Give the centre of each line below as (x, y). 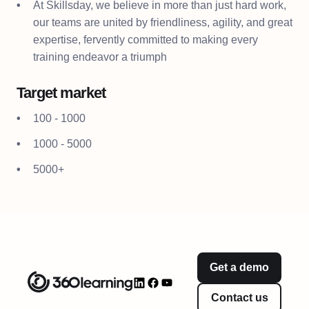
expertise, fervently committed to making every (146, 40)
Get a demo (239, 267)
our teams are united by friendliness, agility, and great (163, 22)
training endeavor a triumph (100, 57)
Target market (61, 93)
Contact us (239, 298)
